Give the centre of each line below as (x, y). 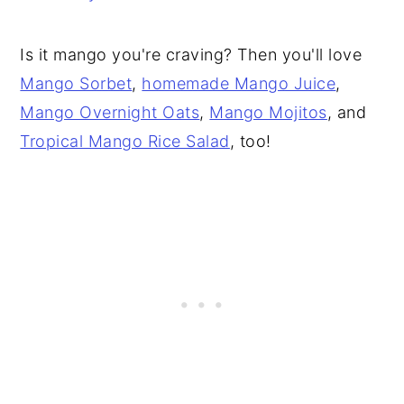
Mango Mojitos (268, 112)
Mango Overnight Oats (110, 112)
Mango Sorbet (76, 83)
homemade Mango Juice (239, 83)
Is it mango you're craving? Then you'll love (191, 54)
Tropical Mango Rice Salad (125, 141)
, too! (250, 141)
